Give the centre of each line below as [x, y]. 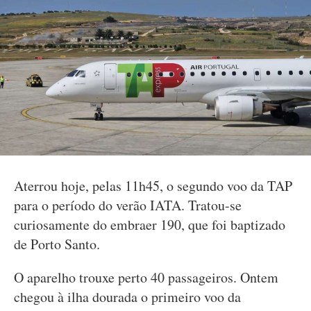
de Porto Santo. [57, 244]
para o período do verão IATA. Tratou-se [128, 205]
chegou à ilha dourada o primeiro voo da [127, 297]
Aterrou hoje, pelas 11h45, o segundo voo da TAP [153, 186]
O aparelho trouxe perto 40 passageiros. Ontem [146, 277]
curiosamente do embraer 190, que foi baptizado [150, 225]
